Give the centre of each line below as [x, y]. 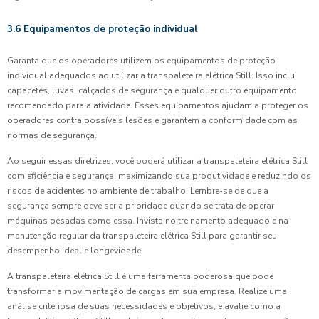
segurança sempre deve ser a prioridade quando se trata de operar [141, 206]
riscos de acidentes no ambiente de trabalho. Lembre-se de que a [138, 191]
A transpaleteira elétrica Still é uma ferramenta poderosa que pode [140, 276]
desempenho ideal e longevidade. [75, 251]
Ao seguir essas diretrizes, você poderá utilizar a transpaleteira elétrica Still [157, 161]
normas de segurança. [52, 135]
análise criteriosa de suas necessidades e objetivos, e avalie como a [144, 306]
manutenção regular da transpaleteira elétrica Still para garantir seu [142, 236]
